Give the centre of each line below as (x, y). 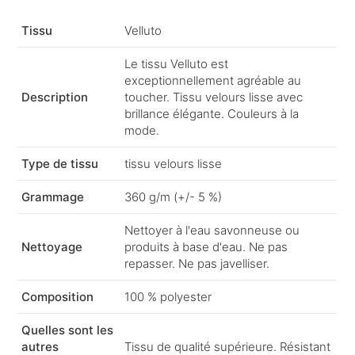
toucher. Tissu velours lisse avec (214, 97)
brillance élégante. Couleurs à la (212, 114)
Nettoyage (52, 247)
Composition (58, 297)
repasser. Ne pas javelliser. (197, 264)
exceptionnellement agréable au (213, 81)
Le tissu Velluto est (177, 64)
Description (55, 97)
